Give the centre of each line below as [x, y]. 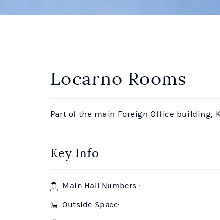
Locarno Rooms [119, 79]
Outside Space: [89, 205]
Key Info [75, 153]
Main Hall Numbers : [99, 186]
